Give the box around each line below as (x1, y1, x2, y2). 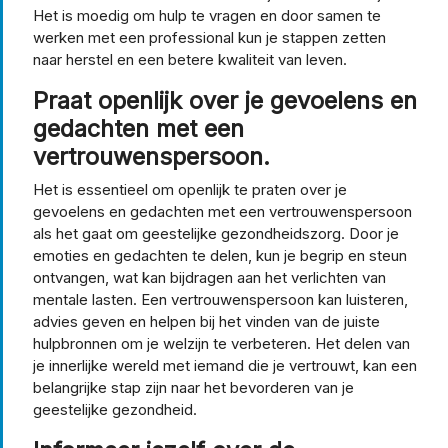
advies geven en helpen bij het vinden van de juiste (33, 311, 380, 331)
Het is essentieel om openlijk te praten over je (33, 179, 347, 199)
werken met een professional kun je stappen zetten (33, 27, 386, 47)
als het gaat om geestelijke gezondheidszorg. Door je (33, 223, 399, 243)
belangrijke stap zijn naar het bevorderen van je (33, 377, 354, 397)
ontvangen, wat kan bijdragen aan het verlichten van (33, 267, 386, 287)
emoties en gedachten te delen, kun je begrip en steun (33, 245, 407, 265)
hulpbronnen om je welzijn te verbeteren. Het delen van (33, 333, 410, 353)
